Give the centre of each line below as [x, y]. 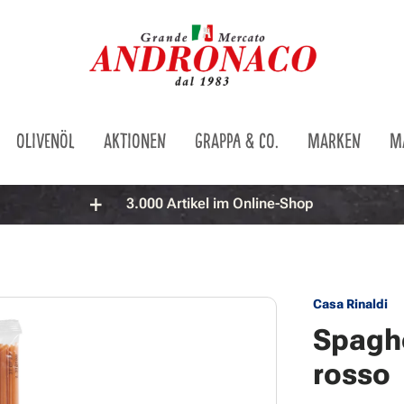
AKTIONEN [134, 140]
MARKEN [334, 140]
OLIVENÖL [45, 140]
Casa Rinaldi [351, 303]
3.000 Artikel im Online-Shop [219, 204]
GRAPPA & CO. [236, 140]
